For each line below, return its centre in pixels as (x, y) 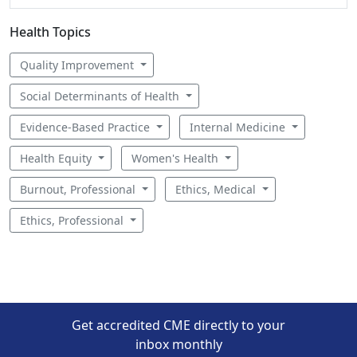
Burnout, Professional (79, 189)
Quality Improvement (78, 65)
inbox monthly (178, 344)
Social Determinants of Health (101, 96)
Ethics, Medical (217, 189)
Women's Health (176, 158)
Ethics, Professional (73, 220)
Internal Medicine (239, 127)
